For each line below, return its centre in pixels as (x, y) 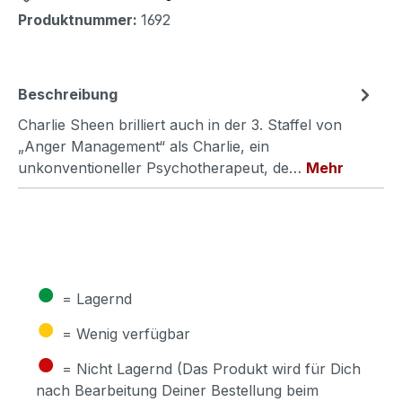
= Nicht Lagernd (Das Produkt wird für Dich (211, 369)
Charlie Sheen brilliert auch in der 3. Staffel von (180, 125)
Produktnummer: (79, 20)
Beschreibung (68, 95)
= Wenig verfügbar (126, 334)
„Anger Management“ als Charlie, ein (144, 147)
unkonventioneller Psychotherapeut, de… (162, 168)
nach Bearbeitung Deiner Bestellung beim (177, 391)
